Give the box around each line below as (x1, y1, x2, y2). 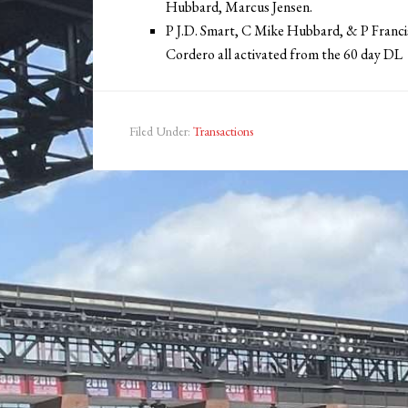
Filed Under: (129, 123, 193, 140)
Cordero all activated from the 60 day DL (166, 45, 403, 65)
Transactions (193, 123, 253, 140)
